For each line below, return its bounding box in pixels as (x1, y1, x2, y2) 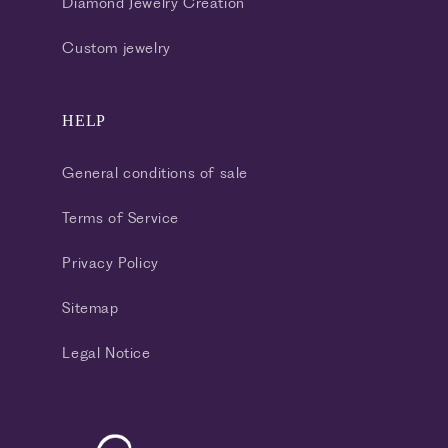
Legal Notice (62, 344, 151, 363)
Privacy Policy (62, 254, 159, 273)
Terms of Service (62, 209, 180, 228)
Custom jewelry (62, 39, 171, 58)
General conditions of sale (62, 164, 249, 183)
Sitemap (62, 299, 119, 318)
